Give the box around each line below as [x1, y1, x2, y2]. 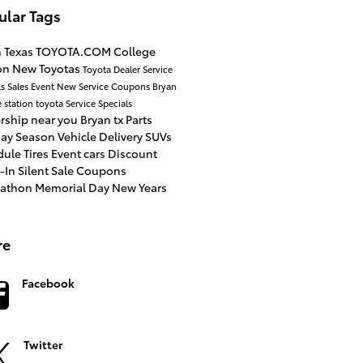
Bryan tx [79, 110, 126, 127]
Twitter [23, 335, 62, 352]
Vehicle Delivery [57, 127, 145, 144]
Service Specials [65, 96, 132, 109]
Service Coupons [78, 79, 152, 92]
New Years [111, 178, 167, 195]
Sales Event [6, 79, 57, 92]
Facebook [21, 274, 75, 291]
